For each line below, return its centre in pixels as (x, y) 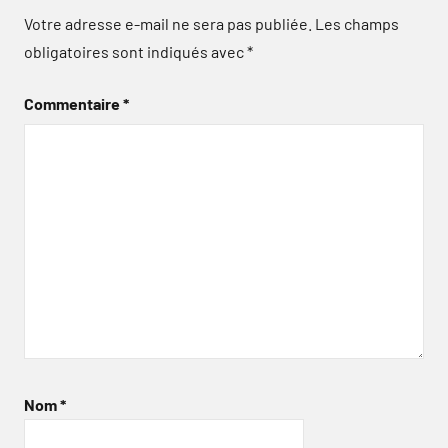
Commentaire (73, 103)
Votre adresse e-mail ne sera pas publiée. (168, 23)
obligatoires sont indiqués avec (135, 51)
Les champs (357, 23)
